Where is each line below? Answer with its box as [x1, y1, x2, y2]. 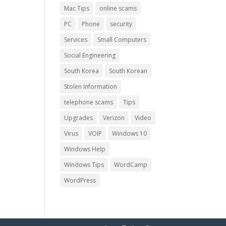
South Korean [109, 67, 148, 75]
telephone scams [64, 98, 114, 106]
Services [64, 35, 88, 44]
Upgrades [64, 114, 93, 122]
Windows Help [64, 145, 106, 153]
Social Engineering [64, 51, 116, 60]
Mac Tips [64, 4, 90, 13]
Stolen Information [64, 82, 118, 91]
